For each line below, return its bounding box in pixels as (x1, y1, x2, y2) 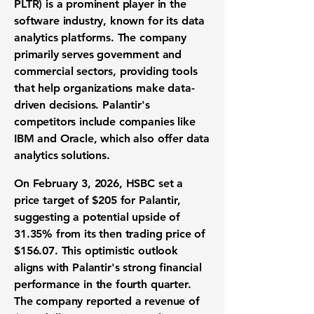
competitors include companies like (14, 115, 196, 128)
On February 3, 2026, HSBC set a (14, 177, 184, 190)
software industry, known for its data (14, 14, 205, 27)
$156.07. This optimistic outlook (14, 244, 178, 257)
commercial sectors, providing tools (14, 64, 198, 78)
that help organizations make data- (14, 81, 195, 95)
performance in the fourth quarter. (14, 278, 191, 291)
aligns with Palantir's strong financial (14, 261, 202, 274)
